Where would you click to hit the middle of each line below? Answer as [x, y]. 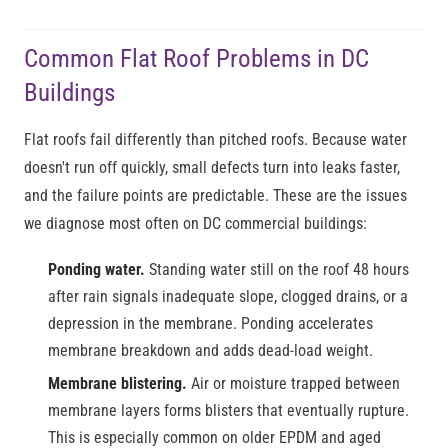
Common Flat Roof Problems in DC [196, 58]
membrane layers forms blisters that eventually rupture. [228, 410]
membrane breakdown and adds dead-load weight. [210, 350]
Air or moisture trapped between [293, 383]
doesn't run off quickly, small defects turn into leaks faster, [212, 167]
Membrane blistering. [117, 383]
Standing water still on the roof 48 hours [277, 269]
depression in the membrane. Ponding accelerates [210, 323]
